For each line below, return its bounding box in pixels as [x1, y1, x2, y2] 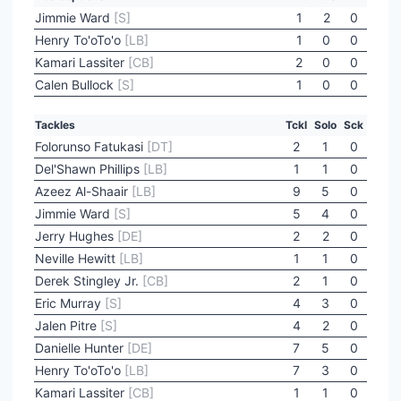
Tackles [35, 118, 75, 132]
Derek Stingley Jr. [35, 273, 142, 288]
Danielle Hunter [35, 340, 127, 355]
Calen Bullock [35, 77, 117, 92]
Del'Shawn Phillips [35, 161, 143, 176]
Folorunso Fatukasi [35, 139, 147, 154]
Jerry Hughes [35, 228, 117, 243]
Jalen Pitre [35, 318, 100, 333]
